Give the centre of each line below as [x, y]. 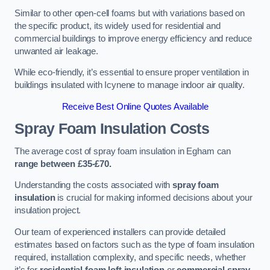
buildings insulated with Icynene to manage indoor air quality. [130, 85]
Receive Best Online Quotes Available [135, 106]
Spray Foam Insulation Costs [112, 129]
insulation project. [48, 211]
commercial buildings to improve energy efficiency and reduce [133, 38]
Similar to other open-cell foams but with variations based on [130, 13]
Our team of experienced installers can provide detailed [120, 232]
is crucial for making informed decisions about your [154, 198]
